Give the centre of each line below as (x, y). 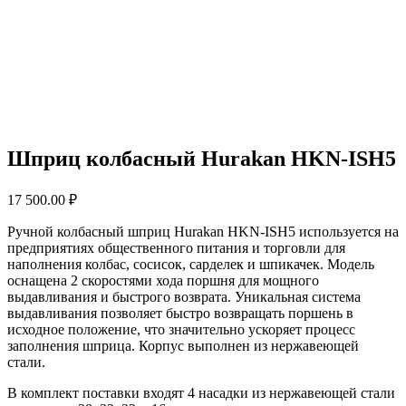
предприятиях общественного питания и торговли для (176, 247)
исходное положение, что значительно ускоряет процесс (181, 329)
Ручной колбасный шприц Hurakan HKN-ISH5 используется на (203, 231)
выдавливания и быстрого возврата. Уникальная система (184, 296)
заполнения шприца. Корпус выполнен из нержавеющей (183, 345)
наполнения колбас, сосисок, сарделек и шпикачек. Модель (191, 264)
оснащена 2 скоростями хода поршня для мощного (163, 280)
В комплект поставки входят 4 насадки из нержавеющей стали (201, 392)
